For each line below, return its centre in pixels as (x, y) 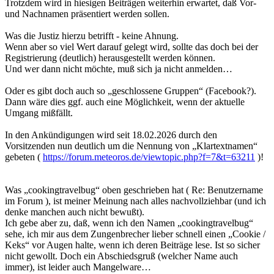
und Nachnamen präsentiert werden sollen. (87, 14)
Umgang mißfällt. (39, 113)
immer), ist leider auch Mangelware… (78, 267)
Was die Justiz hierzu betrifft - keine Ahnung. (92, 36)
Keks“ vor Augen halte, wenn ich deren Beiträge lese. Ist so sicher (132, 245)
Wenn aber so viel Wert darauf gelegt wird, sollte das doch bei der (131, 47)
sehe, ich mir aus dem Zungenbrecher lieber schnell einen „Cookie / (135, 234)
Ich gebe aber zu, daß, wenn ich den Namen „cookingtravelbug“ (129, 223)
